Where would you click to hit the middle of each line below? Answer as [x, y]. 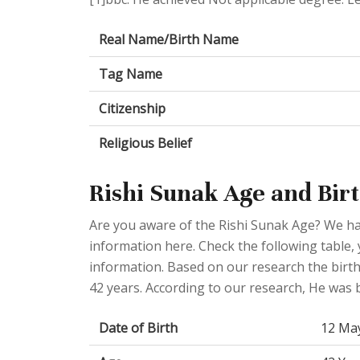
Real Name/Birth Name [169, 40]
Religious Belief [145, 143]
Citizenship [132, 109]
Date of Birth [138, 328]
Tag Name [131, 74]
